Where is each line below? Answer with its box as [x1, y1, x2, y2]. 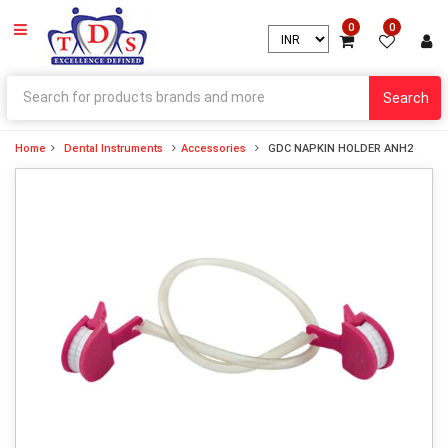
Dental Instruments [64, 142, 163, 155]
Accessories [181, 142, 246, 155]
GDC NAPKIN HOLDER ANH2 [268, 142, 413, 155]
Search [383, 90, 429, 106]
